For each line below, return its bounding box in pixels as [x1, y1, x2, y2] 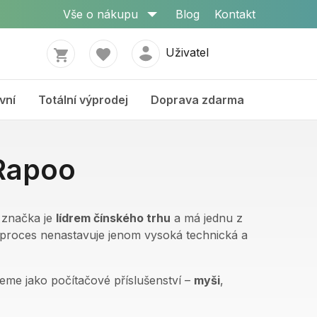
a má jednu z [171, 211, 243, 225]
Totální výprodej [38, 93, 128, 107]
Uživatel [165, 45, 209, 60]
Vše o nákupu [63, 7, 138, 21]
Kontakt [214, 7, 255, 21]
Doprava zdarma [151, 93, 244, 107]
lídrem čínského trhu [56, 211, 171, 225]
